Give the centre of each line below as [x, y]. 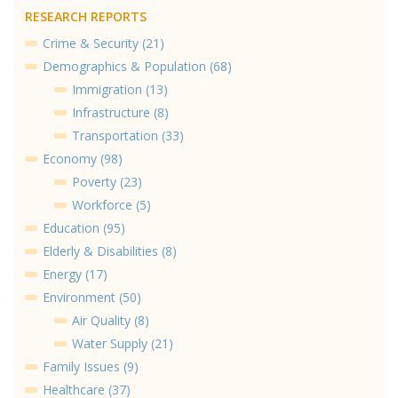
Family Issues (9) [91, 366]
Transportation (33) [128, 135]
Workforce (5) [111, 204]
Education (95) [84, 227]
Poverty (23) [107, 181]
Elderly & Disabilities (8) [110, 251]
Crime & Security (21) [103, 43]
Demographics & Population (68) [137, 66]
